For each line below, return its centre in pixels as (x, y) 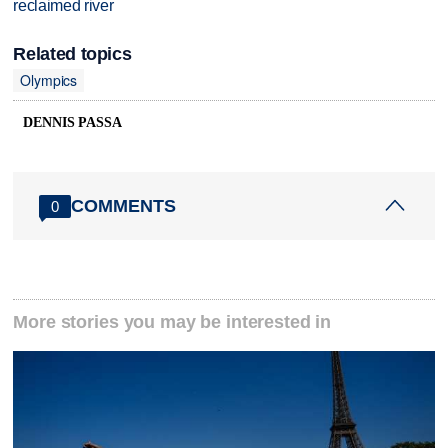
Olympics (49, 80)
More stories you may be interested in (172, 322)
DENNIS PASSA (72, 123)
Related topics (72, 53)
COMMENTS (124, 205)
